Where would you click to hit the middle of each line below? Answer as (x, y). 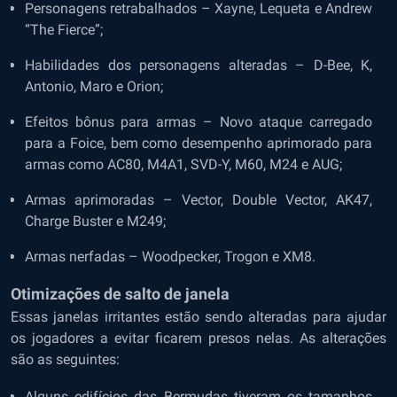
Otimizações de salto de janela (120, 293)
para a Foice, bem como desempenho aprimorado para (198, 143)
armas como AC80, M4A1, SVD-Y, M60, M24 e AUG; (183, 164)
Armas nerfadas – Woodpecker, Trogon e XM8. (170, 256)
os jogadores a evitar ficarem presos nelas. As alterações (198, 338)
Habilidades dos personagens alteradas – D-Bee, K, (198, 65)
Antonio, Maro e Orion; (96, 86)
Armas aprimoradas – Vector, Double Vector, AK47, (198, 199)
